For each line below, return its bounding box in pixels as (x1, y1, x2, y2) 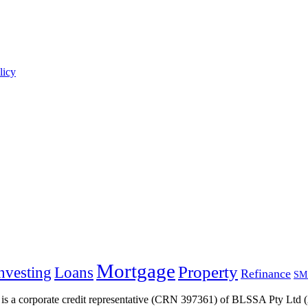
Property (178, 262, 238, 281)
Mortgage (96, 259, 175, 282)
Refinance (241, 266, 291, 280)
